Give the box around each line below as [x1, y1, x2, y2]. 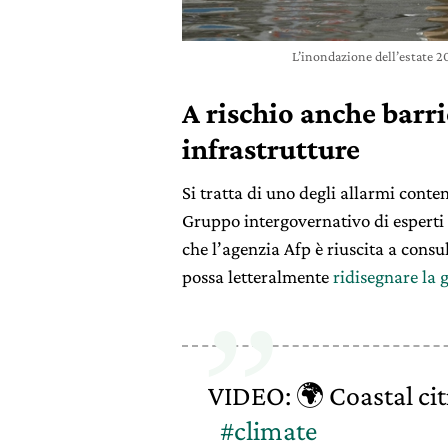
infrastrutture [182, 132, 360, 165]
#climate [219, 415, 317, 446]
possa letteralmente [182, 266, 333, 287]
